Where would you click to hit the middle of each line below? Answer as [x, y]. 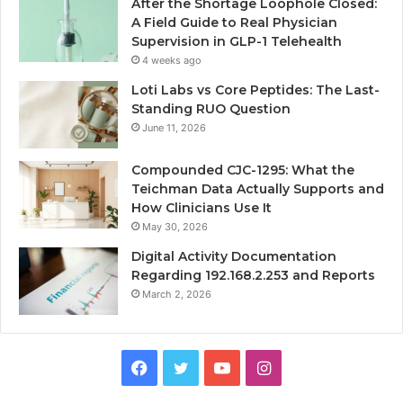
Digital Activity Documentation [234, 256]
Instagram [308, 366]
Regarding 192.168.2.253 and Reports [253, 275]
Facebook [184, 366]
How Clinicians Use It [201, 207]
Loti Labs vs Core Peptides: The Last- [255, 90]
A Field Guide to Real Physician [234, 22]
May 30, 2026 [175, 226]
